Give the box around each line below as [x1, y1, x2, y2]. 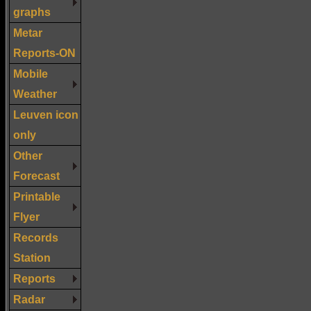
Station [13, 251, 51, 264]
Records [13, 230, 58, 244]
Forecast [13, 169, 60, 182]
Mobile [13, 67, 48, 80]
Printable [13, 190, 60, 203]
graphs [13, 5, 51, 18]
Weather [13, 87, 57, 100]
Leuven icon [13, 108, 78, 121]
